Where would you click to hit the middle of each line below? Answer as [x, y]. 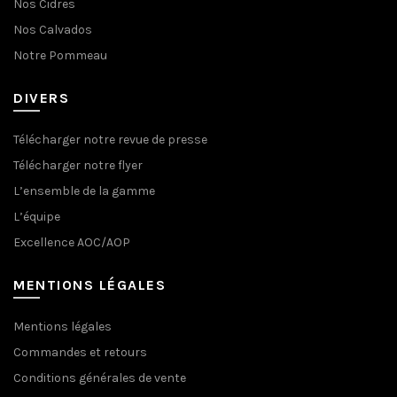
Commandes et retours [80, 353]
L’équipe [37, 217]
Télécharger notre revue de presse [110, 140]
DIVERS [41, 98]
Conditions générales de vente [100, 378]
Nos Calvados [53, 30]
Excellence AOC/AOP [72, 243]
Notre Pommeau [60, 56]
